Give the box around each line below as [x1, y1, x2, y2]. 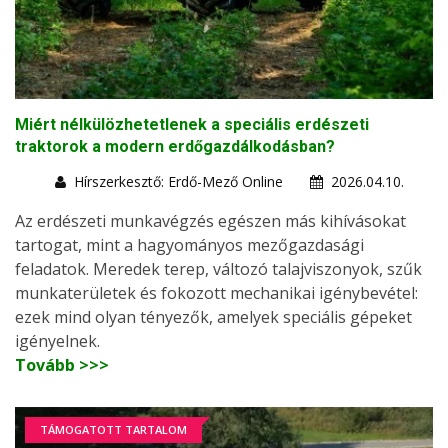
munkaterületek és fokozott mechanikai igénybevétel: [15, 282, 418, 305]
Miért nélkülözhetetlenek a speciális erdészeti [15, 115, 369, 135]
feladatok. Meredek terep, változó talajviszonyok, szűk [15, 258, 422, 281]
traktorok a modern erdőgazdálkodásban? [15, 137, 335, 157]
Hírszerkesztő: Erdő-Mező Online [74, 172, 283, 192]
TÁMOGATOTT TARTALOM [40, 422, 187, 438]
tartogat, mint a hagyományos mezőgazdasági [15, 234, 364, 257]
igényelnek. [15, 330, 100, 353]
